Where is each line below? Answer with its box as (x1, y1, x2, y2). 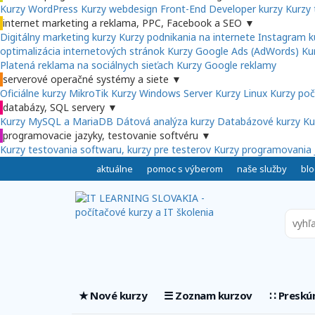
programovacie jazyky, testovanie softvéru (3, 129, 198, 143)
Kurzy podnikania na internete (119, 30, 255, 44)
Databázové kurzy (217, 115, 300, 129)
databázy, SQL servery (3, 101, 105, 115)
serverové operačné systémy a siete (3, 72, 169, 86)
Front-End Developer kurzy (160, 2, 283, 16)
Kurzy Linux (215, 86, 267, 101)
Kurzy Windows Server (111, 86, 212, 101)
